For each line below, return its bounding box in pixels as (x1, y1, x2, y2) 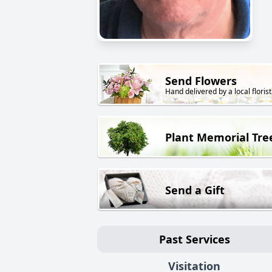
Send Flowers (165, 73, 237, 89)
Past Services (158, 231, 230, 246)
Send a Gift (165, 182, 225, 197)
